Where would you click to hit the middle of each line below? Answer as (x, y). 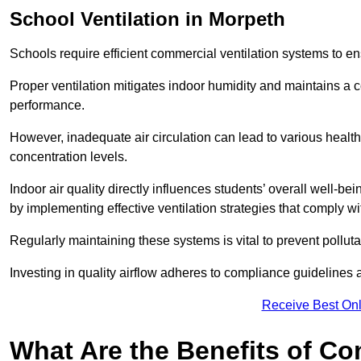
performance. (49, 106)
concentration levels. (68, 157)
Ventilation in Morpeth (180, 19)
